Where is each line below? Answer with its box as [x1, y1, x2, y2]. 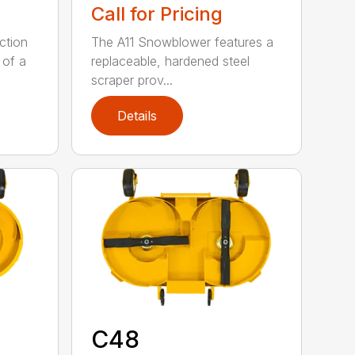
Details [117, 108, 158, 124]
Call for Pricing [91, 2, 223, 25]
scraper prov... [91, 71, 174, 88]
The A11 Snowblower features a [91, 33, 274, 50]
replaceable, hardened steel [91, 52, 250, 69]
